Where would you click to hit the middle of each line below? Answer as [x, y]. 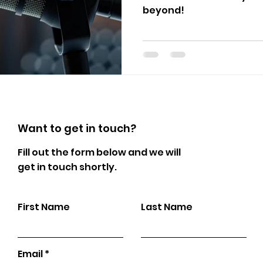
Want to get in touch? [78, 128]
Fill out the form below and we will [100, 152]
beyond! [163, 10]
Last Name [167, 207]
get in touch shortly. [68, 167]
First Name [44, 207]
